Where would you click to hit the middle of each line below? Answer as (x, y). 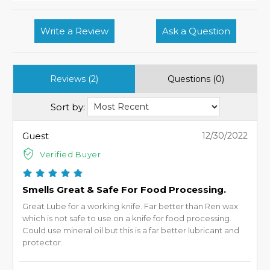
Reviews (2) (74, 79)
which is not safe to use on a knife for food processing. (127, 218)
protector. (42, 242)
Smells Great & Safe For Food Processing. (124, 189)
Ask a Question (209, 31)
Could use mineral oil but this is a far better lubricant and (131, 230)
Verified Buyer (71, 154)
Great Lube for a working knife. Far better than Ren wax (130, 206)
